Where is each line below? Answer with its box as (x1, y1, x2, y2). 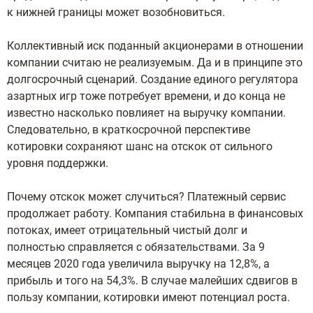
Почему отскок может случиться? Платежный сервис (7, 190, 286, 203)
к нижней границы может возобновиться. (7, 6, 225, 19)
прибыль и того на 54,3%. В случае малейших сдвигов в (7, 274, 298, 287)
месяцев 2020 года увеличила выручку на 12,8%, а (7, 257, 270, 270)
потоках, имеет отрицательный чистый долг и (7, 224, 247, 237)
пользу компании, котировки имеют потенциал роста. (7, 291, 290, 304)
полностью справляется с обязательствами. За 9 (7, 240, 265, 254)
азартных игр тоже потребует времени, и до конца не (7, 89, 285, 103)
